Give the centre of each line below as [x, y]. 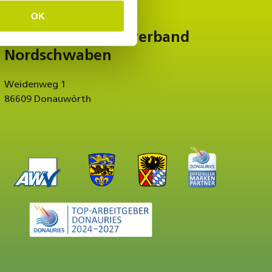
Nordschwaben [58, 56]
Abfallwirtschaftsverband [97, 38]
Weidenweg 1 [35, 85]
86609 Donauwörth [47, 99]
